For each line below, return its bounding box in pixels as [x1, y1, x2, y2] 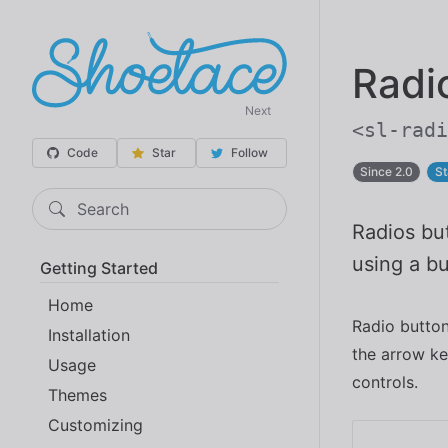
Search [77, 198, 129, 219]
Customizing [48, 414, 143, 435]
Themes [48, 384, 107, 405]
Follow [230, 144, 268, 160]
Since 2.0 [360, 164, 414, 179]
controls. [352, 372, 418, 392]
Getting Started [40, 257, 158, 278]
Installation [48, 324, 130, 345]
